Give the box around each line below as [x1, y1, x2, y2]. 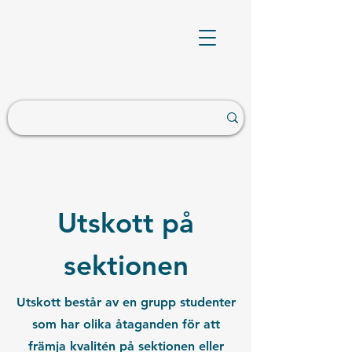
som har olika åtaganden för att [31, 317, 220, 332]
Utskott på [57, 206, 194, 240]
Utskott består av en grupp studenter [16, 295, 236, 310]
